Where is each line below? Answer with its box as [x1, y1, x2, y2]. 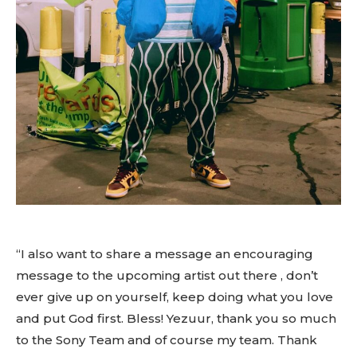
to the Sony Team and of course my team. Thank [16, 331, 317, 347]
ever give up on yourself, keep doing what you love [16, 288, 333, 304]
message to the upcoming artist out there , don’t [16, 267, 318, 283]
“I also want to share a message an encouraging [16, 245, 313, 261]
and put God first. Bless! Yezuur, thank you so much [16, 310, 336, 326]
